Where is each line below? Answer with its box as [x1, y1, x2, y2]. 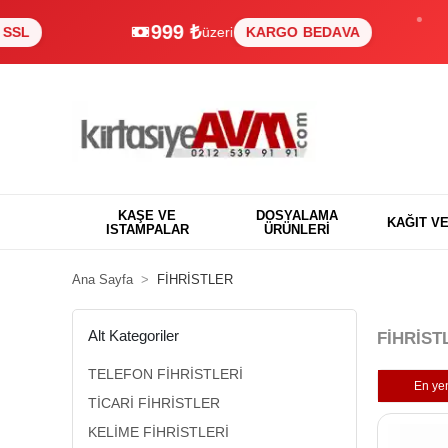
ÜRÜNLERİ [264, 221, 330, 237]
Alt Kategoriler [88, 326, 179, 344]
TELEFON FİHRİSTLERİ [88, 366, 243, 382]
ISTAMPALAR [105, 221, 189, 237]
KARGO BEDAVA [184, 23, 299, 40]
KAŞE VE [118, 207, 176, 223]
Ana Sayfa [72, 272, 133, 287]
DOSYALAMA [256, 207, 338, 223]
